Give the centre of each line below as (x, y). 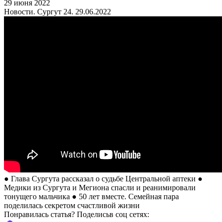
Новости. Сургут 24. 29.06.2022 (57, 11)
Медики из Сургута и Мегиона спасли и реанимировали (100, 187)
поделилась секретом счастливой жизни (72, 205)
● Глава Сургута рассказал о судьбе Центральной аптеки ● (103, 178)
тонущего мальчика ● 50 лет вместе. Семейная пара (91, 196)
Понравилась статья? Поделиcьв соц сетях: (78, 214)
